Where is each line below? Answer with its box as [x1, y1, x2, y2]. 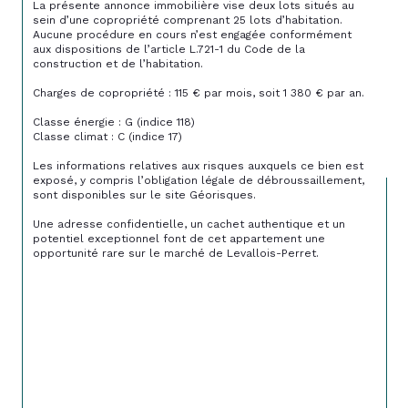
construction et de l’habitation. [33, 56, 203, 70]
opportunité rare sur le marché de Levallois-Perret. [33, 246, 319, 260]
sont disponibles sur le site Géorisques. [33, 188, 256, 201]
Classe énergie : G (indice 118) [33, 115, 195, 128]
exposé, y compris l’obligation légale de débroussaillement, [33, 173, 368, 187]
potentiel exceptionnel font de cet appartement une [33, 231, 329, 245]
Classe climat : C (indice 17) [33, 129, 182, 143]
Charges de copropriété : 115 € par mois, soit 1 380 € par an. [33, 86, 364, 99]
